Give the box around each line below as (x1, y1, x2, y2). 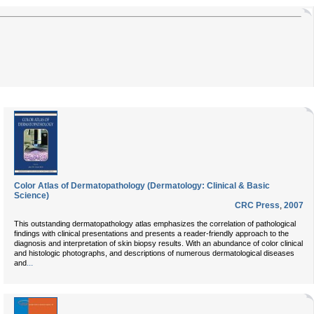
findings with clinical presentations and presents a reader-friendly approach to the (14, 229, 289, 238)
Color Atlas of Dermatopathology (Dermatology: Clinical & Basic (14, 181, 270, 191)
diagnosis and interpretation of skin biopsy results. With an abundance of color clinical (14, 239, 303, 247)
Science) (14, 191, 49, 200)
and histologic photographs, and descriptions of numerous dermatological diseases (14, 249, 294, 257)
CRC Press (235, 200, 280, 210)
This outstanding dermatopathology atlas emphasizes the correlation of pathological (14, 219, 296, 228)
